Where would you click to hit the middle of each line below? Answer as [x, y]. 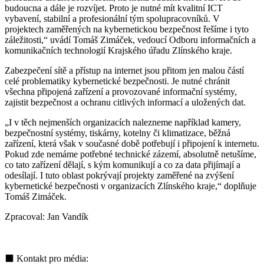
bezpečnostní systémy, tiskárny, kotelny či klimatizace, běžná [118, 133]
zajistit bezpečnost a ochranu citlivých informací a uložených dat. [125, 102]
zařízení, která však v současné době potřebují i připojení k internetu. [132, 143]
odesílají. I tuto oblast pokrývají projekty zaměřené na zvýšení [119, 175]
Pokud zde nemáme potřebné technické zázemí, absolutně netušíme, [131, 154]
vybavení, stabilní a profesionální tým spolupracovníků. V [112, 18]
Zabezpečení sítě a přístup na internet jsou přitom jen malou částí [124, 70]
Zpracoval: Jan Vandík [47, 216]
